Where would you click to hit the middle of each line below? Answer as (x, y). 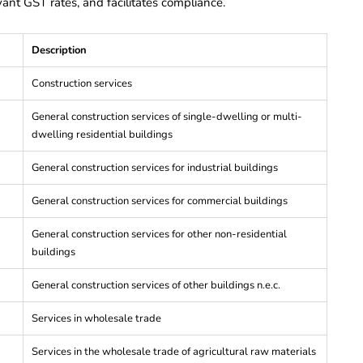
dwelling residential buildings (102, 134)
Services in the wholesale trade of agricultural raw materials (174, 351)
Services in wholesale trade (96, 318)
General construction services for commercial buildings (160, 201)
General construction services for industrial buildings (155, 167)
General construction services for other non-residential (159, 234)
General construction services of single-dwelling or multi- (167, 116)
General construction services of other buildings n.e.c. (156, 285)
